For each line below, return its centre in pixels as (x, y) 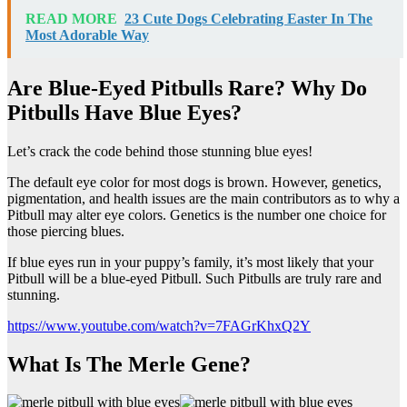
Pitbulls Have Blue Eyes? (124, 112)
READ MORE (71, 18)
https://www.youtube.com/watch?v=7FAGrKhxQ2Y (159, 325)
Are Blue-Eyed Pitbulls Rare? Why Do (187, 88)
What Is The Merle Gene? (129, 364)
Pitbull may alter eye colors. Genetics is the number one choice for (197, 214)
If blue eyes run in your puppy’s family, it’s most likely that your (190, 262)
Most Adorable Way (87, 35)
